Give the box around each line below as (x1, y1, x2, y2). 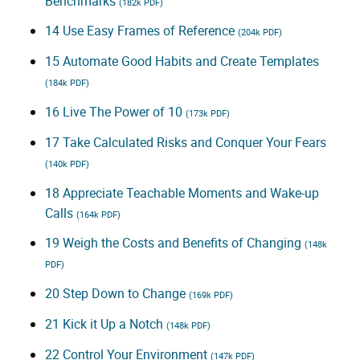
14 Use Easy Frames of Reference (45, 22, 238, 40)
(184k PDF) (45, 76, 89, 89)
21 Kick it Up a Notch (45, 314, 166, 333)
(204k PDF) (238, 26, 282, 39)
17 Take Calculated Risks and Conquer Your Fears (45, 133, 326, 151)
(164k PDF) (76, 207, 121, 220)
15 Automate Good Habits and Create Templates (45, 52, 319, 71)
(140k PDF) (45, 157, 89, 170)
